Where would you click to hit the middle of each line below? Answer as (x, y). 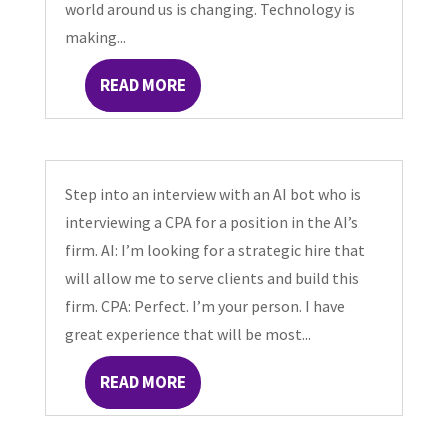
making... (95, 37)
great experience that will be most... (187, 334)
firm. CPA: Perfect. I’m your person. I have (204, 306)
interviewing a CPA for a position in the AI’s (211, 222)
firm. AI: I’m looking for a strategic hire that (214, 250)
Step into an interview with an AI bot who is (212, 194)
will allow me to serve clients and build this (211, 278)
